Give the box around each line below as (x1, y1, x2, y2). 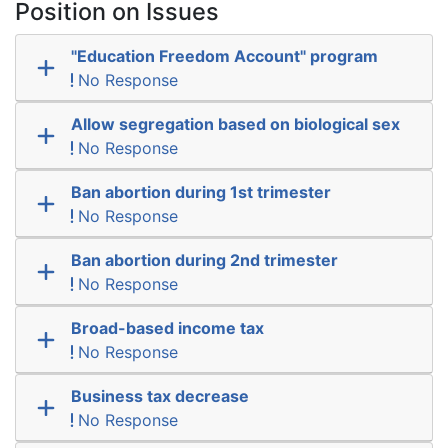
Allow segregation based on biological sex (70, 113, 400, 134)
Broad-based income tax (70, 317, 264, 338)
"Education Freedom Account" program (70, 45, 378, 66)
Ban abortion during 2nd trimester (70, 249, 338, 270)
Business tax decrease (70, 385, 249, 406)
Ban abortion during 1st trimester (70, 181, 331, 202)
